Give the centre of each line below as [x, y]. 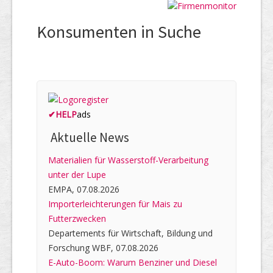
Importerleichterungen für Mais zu [115, 204]
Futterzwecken [77, 219]
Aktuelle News [89, 138]
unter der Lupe [77, 175]
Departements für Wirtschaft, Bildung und [130, 233]
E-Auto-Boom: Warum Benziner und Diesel [133, 263]
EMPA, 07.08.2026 [84, 190]
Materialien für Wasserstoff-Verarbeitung [128, 160]
